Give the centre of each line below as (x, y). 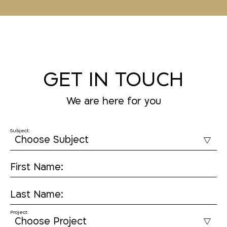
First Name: (37, 167)
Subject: (21, 130)
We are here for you (113, 102)
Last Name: (37, 194)
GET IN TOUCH (113, 80)
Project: (20, 213)
